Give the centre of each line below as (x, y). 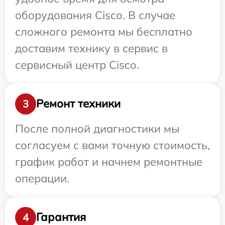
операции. (42, 178)
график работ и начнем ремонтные (109, 161)
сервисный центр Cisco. (77, 65)
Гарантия (61, 217)
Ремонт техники (78, 103)
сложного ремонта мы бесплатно (104, 31)
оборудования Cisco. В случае (95, 15)
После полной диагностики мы (97, 128)
